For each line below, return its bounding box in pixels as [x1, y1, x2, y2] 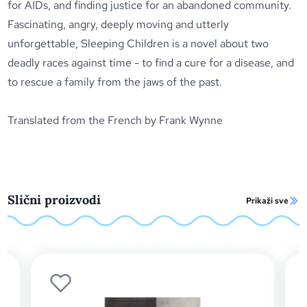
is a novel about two [172, 36, 269, 51]
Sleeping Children [81, 36, 173, 51]
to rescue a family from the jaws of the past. [8, 75, 223, 89]
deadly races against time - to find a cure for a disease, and [8, 56, 295, 70]
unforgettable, [8, 36, 82, 51]
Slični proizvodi [8, 192, 101, 208]
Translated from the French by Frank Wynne [8, 113, 223, 127]
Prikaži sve [245, 195, 288, 206]
